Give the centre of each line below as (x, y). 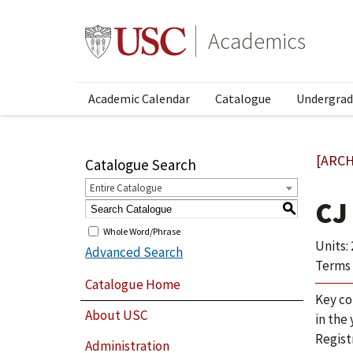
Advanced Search (134, 252)
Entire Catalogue (126, 188)
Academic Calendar (139, 98)
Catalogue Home (133, 284)
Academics (257, 41)
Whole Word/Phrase (142, 231)
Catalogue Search (141, 165)
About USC (117, 316)
